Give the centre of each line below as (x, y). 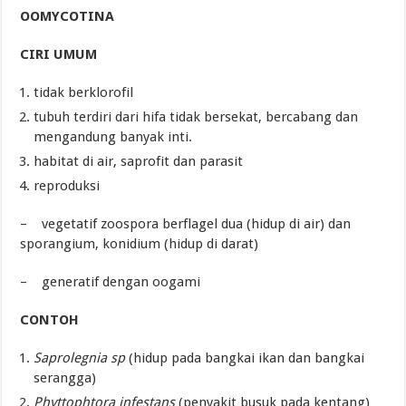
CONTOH (50, 320)
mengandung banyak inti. (113, 137)
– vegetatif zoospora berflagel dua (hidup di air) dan (186, 224)
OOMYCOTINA (68, 17)
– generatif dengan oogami (111, 282)
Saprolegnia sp (80, 358)
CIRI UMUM (59, 55)
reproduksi (67, 186)
